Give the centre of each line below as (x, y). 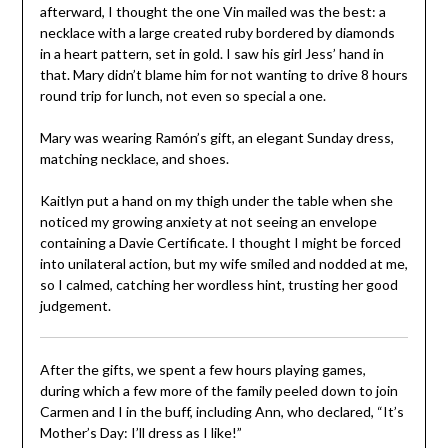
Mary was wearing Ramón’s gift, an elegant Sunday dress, (216, 137)
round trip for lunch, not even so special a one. (182, 95)
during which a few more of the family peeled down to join (218, 390)
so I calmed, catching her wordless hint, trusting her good (218, 284)
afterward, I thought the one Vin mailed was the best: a (212, 11)
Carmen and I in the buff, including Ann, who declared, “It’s (221, 411)
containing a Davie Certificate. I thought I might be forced (220, 242)
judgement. (75, 305)
